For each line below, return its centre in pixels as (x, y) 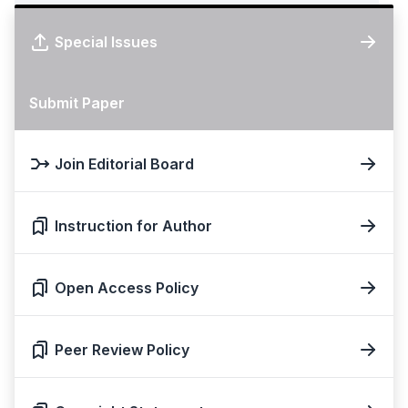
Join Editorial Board (124, 163)
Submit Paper (77, 102)
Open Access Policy (127, 287)
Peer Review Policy (122, 349)
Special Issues (106, 41)
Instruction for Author (133, 225)
